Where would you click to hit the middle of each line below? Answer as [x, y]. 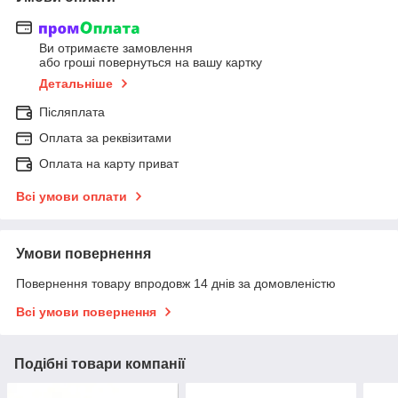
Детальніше [76, 84]
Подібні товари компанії [100, 364]
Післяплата [72, 112]
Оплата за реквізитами [105, 138]
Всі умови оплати [72, 197]
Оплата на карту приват [109, 164]
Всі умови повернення [86, 312]
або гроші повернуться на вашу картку [151, 63]
